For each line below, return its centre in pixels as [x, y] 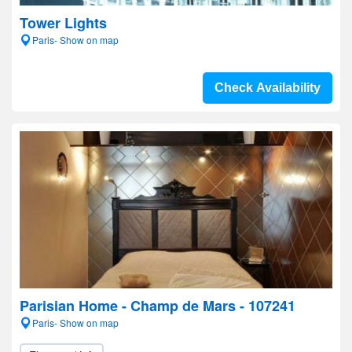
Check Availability [268, 88]
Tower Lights [63, 23]
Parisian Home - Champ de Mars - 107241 [158, 306]
